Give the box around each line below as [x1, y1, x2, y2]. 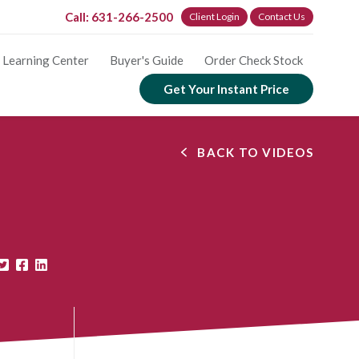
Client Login [189, 10, 240, 22]
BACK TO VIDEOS [197, 145, 313, 159]
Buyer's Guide [110, 53, 184, 68]
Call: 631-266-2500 [65, 10, 173, 25]
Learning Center [2, 53, 89, 68]
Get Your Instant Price [163, 82, 289, 97]
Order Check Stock [204, 53, 303, 68]
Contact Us [258, 10, 305, 22]
